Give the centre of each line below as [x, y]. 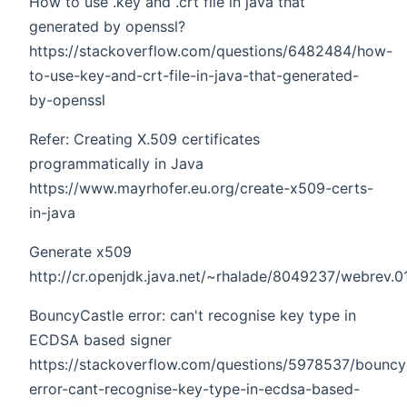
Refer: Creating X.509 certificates [144, 139]
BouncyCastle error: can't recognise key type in [193, 315]
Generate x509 [80, 251]
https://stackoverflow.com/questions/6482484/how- [211, 50]
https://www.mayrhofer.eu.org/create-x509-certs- [201, 188]
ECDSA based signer [100, 339]
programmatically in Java [116, 163]
